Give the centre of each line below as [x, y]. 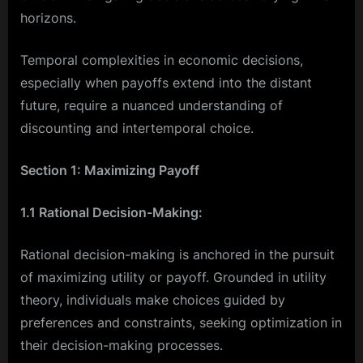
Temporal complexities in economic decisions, [162, 60]
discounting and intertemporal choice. [137, 128]
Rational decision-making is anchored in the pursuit [177, 254]
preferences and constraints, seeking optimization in [181, 322]
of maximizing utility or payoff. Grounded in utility [173, 277]
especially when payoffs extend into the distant [166, 82]
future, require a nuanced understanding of [152, 105]
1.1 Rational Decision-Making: [111, 212]
